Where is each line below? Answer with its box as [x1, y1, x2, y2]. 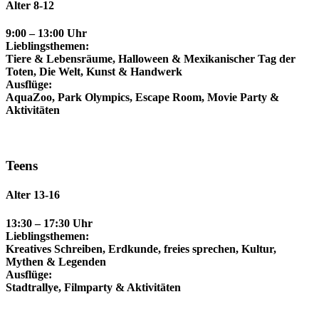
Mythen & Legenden [6, 255, 106, 268]
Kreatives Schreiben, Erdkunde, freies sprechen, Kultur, [6, 242, 276, 255]
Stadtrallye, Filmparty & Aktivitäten [6, 281, 181, 293]
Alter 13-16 [6, 189, 60, 202]
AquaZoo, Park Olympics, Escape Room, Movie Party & [6, 91, 279, 104]
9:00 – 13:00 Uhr [6, 27, 87, 40]
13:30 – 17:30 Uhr [6, 216, 93, 229]
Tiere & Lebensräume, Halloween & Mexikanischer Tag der [6, 53, 296, 66]
